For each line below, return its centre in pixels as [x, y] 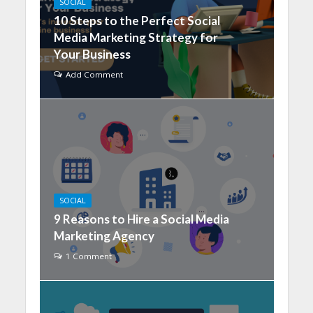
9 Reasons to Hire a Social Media [141, 219]
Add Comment [94, 74]
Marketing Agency [104, 236]
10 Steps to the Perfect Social [137, 21]
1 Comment [88, 256]
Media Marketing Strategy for [136, 37]
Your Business [92, 54]
